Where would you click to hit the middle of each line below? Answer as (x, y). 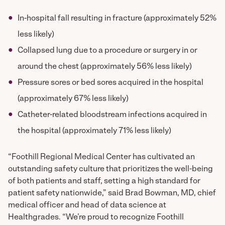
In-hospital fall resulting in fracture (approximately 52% (117, 18)
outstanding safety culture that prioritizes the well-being (110, 169)
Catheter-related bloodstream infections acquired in (113, 115)
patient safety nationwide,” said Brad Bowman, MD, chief (112, 193)
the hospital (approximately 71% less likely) (95, 131)
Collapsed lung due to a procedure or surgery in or (108, 50)
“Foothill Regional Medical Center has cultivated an (101, 157)
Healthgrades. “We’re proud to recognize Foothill (96, 217)
